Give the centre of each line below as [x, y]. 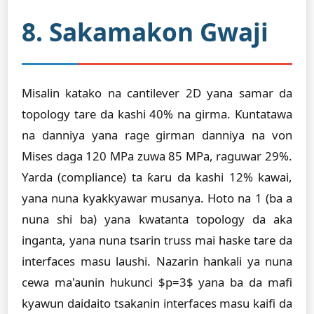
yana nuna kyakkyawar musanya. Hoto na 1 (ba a [157, 198]
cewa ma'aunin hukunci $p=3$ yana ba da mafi [157, 282]
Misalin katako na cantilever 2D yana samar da [157, 93]
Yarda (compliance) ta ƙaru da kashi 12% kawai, [157, 177]
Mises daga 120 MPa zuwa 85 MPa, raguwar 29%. [157, 156]
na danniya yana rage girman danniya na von [157, 135]
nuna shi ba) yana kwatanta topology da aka [157, 219]
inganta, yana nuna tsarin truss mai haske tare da [157, 240]
